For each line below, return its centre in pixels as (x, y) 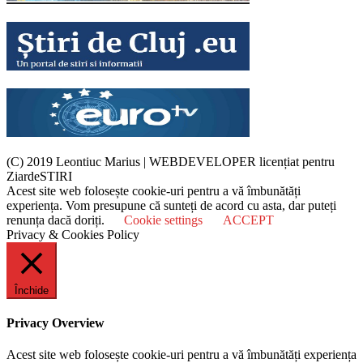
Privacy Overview (56, 322)
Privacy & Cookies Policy (73, 234)
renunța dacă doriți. (57, 220)
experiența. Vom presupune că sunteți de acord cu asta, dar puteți (171, 205)
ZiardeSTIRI (39, 176)
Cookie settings (163, 220)
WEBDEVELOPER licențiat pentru (242, 161)
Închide (32, 290)
